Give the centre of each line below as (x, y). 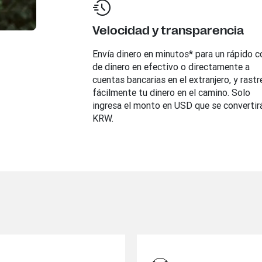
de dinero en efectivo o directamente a (171, 67)
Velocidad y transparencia (168, 31)
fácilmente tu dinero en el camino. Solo (171, 92)
